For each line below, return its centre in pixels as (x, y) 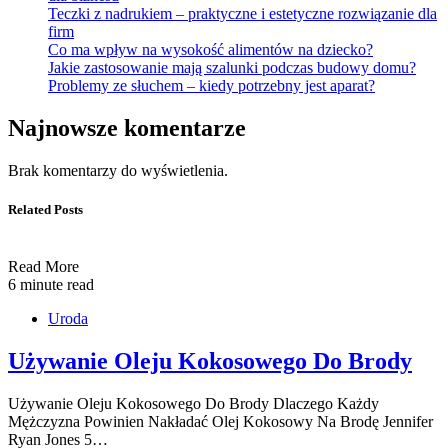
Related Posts (45, 209)
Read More (43, 266)
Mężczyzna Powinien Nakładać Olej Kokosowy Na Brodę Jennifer (220, 421)
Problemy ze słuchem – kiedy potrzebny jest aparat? (211, 85)
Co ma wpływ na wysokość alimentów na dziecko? (210, 49)
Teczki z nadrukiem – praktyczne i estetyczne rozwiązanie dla (242, 13)
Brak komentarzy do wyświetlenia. (118, 170)
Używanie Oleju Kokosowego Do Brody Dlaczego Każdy (193, 403)
